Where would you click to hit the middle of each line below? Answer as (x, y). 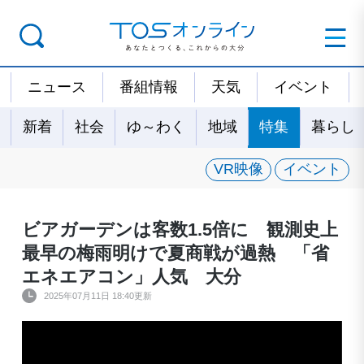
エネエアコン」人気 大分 (131, 276)
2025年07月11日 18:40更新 (97, 295)
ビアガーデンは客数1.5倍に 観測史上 (180, 229)
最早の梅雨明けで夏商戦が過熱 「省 (175, 253)
